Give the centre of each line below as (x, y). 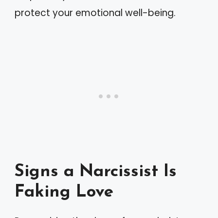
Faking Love (64, 193)
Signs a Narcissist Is (96, 172)
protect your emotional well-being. (95, 13)
